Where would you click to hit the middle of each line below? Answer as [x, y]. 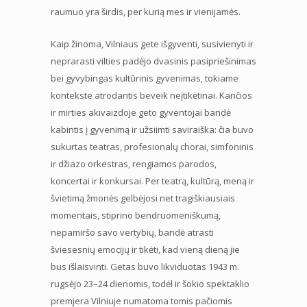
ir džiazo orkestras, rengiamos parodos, [134, 163]
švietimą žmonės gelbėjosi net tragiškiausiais [143, 198]
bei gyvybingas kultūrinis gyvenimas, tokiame [145, 78]
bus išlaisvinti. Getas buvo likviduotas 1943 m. [145, 266]
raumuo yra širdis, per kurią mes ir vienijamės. [146, 11]
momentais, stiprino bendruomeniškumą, [136, 215]
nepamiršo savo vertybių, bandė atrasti [132, 232]
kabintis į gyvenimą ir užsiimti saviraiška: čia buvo [152, 129]
